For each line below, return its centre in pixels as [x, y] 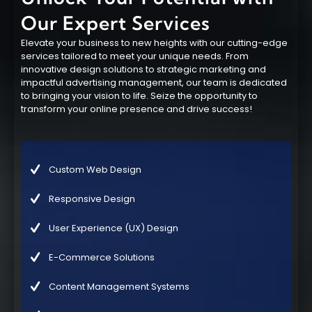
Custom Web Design [95, 169]
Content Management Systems [119, 286]
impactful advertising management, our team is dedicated [154, 83]
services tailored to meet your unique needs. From [135, 56]
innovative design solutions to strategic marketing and [143, 69]
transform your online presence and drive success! [136, 109]
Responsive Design [92, 198]
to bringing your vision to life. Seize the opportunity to [139, 96]
